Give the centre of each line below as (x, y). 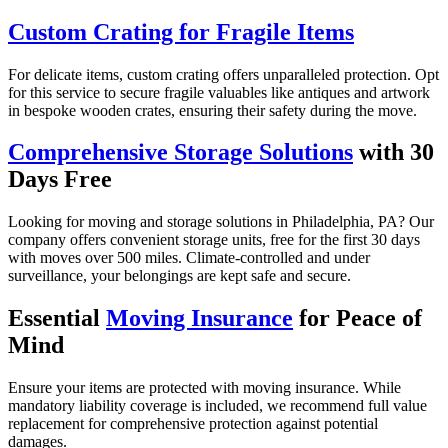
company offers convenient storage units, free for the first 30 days (214, 240)
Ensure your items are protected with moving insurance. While (204, 388)
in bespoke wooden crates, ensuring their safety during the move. (212, 110)
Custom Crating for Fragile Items (181, 31)
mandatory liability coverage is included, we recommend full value (217, 406)
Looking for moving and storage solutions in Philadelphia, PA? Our (221, 222)
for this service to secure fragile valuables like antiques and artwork (219, 92)
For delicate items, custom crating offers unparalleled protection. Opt (223, 74)
